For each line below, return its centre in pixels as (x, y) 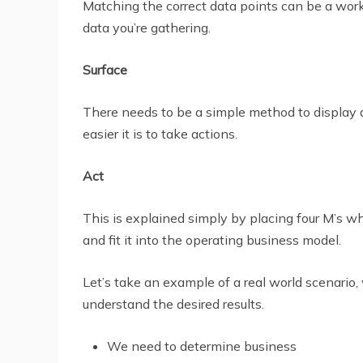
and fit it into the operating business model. (212, 239)
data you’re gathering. (147, 27)
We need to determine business (202, 346)
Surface (105, 69)
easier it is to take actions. (160, 133)
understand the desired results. (173, 303)
